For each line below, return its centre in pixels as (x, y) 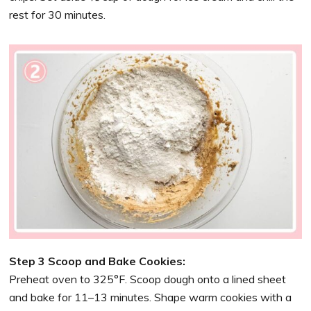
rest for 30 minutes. (58, 14)
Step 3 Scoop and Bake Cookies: (98, 261)
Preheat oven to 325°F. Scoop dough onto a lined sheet (148, 279)
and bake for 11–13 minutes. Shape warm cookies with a (151, 297)
